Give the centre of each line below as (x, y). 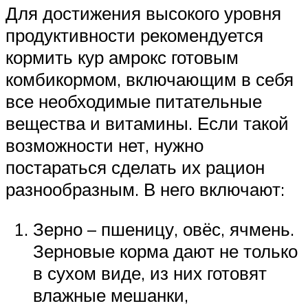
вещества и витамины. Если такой (147, 123)
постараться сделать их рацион (135, 167)
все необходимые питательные (134, 101)
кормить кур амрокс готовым (122, 57)
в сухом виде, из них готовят (150, 273)
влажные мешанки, (111, 295)
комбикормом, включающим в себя (150, 79)
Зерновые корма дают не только (165, 251)
